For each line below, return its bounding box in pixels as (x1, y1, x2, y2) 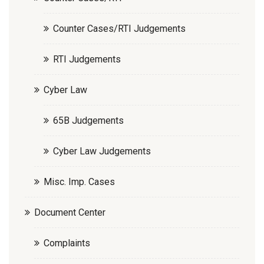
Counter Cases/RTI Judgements (53, 22, 186, 34)
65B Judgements (53, 114, 124, 126)
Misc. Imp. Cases (44, 176, 115, 187)
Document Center (34, 206, 105, 218)
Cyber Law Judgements (53, 145, 151, 157)
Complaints (44, 237, 90, 249)
